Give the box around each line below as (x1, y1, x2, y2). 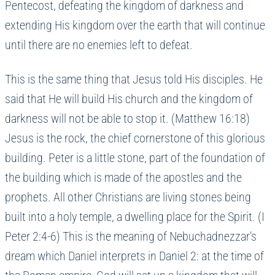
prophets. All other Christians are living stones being (5, 190, 251, 205)
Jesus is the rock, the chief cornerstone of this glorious (5, 131, 265, 146)
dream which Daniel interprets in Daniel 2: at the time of (5, 249, 264, 264)
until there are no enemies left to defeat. (5, 37, 198, 53)
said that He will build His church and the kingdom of (5, 91, 253, 107)
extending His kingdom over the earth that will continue (5, 18, 265, 33)
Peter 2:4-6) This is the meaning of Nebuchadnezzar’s (5, 229, 257, 244)
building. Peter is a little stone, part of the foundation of (5, 150, 265, 166)
